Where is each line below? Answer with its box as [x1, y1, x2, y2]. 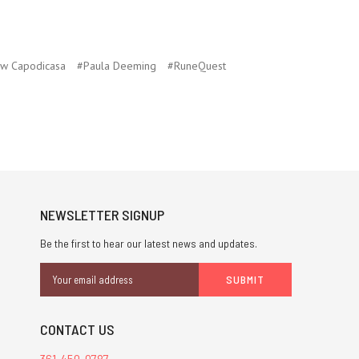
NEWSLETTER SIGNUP [39, 206, 164, 224]
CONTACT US [39, 321, 115, 339]
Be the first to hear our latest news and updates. [39, 236, 257, 251]
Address [39, 280, 79, 296]
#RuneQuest [167, 58, 226, 74]
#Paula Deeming [76, 58, 156, 74]
